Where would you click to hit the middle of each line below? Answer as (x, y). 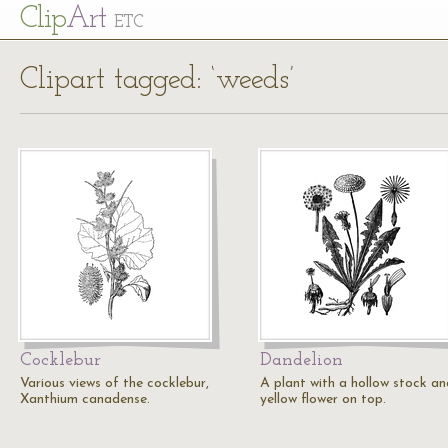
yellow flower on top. (323, 399)
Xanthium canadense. (85, 399)
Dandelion (301, 360)
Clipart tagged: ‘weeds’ (157, 80)
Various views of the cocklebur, (114, 383)
